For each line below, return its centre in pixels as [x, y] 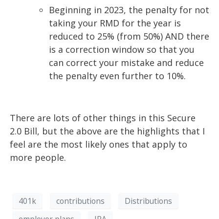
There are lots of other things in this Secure [103, 118]
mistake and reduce [162, 63]
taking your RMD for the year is [115, 23]
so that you [171, 50]
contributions [80, 201]
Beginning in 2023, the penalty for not [129, 10]
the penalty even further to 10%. [117, 76]
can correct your [85, 63]
